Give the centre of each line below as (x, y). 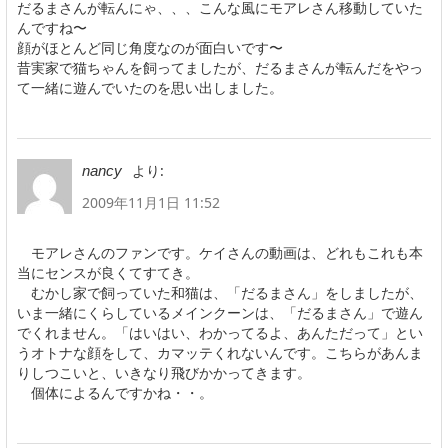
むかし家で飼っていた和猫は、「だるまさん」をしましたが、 (220, 292)
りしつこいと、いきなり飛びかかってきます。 (164, 372)
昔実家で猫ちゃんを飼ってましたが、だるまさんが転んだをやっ (220, 67)
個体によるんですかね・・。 (115, 392)
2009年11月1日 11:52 (151, 202)
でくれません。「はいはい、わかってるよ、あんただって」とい (220, 332)
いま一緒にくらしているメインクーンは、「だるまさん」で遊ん (220, 312)
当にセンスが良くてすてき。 (108, 272)
